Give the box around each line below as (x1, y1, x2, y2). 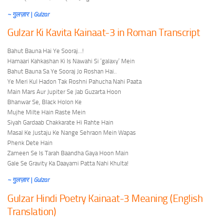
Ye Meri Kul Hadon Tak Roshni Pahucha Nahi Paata (7, 78, 142, 86)
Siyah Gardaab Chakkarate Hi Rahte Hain (7, 119, 113, 127)
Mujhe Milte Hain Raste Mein (7, 109, 86, 116)
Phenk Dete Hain (7, 139, 53, 147)
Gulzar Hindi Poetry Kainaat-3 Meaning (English (7, 192, 202, 204)
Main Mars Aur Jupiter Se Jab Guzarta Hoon (7, 88, 121, 96)
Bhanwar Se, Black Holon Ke (7, 98, 82, 106)
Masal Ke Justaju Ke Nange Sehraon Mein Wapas (7, 129, 136, 137)
